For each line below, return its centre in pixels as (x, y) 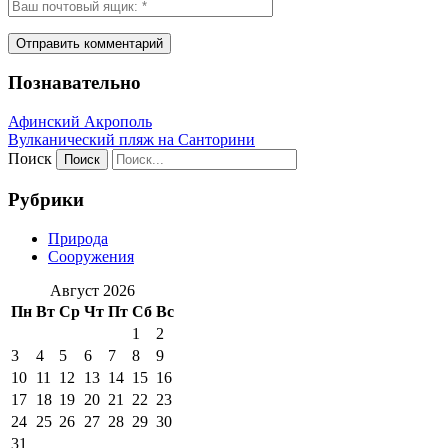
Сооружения (91, 256)
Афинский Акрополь (80, 122)
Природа (78, 238)
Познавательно (74, 83)
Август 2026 (92, 290)
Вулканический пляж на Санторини (131, 140)
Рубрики (46, 199)
